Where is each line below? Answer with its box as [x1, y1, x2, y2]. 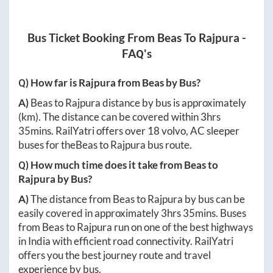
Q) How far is [18, 76, 79, 89]
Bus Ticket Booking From [27, 30, 157, 44]
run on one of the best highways [112, 220, 253, 233]
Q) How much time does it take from [18, 158, 184, 171]
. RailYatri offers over [51, 124, 147, 137]
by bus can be [183, 192, 245, 205]
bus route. [146, 138, 192, 151]
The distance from [30, 192, 113, 205]
